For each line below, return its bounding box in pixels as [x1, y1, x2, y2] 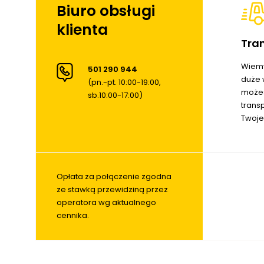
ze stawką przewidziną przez [57, 183, 168, 195]
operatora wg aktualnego [57, 196, 156, 208]
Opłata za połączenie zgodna [57, 170, 171, 182]
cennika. [57, 209, 89, 221]
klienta [57, 19, 108, 40]
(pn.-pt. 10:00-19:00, [88, 76, 161, 88]
